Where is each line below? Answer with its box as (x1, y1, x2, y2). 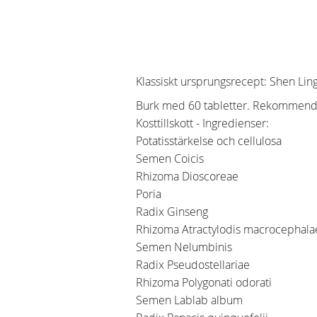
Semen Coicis (136, 151, 207, 167)
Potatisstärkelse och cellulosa (136, 133, 282, 149)
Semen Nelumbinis (136, 239, 232, 255)
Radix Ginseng (136, 204, 211, 220)
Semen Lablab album (136, 292, 248, 309)
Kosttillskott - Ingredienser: (136, 115, 269, 132)
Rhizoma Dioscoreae (136, 168, 241, 185)
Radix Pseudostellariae (136, 257, 253, 273)
